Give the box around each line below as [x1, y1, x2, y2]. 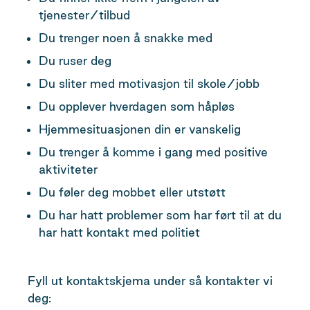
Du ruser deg [39, 54, 111, 67]
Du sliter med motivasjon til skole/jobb [39, 77, 259, 90]
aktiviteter [39, 163, 98, 176]
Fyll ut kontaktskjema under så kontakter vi [28, 274, 273, 287]
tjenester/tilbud [39, 8, 130, 21]
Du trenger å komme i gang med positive [39, 145, 268, 158]
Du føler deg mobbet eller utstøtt [39, 185, 226, 199]
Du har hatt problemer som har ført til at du [39, 208, 282, 221]
